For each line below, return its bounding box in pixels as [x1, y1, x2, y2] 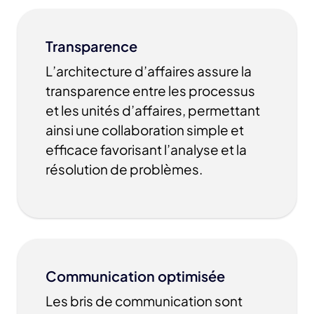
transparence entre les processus [46, 82, 255, 100]
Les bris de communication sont [46, 292, 243, 310]
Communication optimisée [46, 267, 225, 285]
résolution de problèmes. [46, 161, 203, 178]
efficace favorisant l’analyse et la [46, 141, 247, 158]
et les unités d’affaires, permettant [46, 102, 260, 119]
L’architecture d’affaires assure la [46, 62, 252, 80]
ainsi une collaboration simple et [46, 121, 244, 139]
